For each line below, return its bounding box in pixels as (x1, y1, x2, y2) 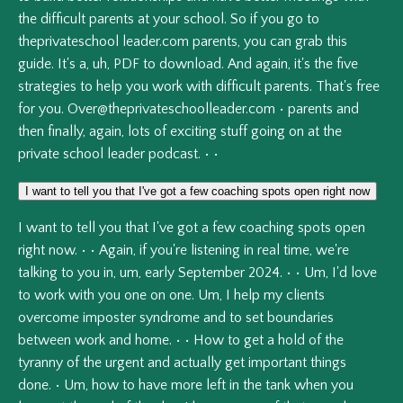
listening (191, 242, 240, 259)
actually (174, 354, 221, 372)
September (178, 264, 245, 282)
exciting (170, 123, 217, 140)
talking (18, 264, 58, 282)
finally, (48, 123, 85, 140)
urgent (105, 354, 144, 372)
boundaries (267, 309, 334, 327)
